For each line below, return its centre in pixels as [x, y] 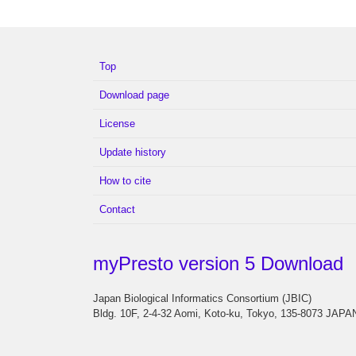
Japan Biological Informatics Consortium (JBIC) [202, 298]
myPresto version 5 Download [218, 263]
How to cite [125, 181]
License [117, 124]
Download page [134, 95]
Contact [117, 209]
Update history [133, 152]
